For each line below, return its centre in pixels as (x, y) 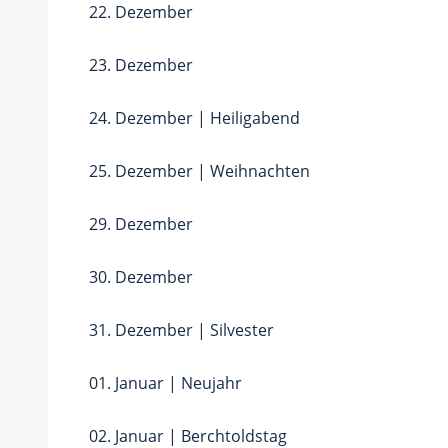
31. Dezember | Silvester (181, 329)
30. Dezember (141, 276)
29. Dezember (141, 223)
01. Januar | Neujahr (165, 382)
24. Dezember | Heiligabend (194, 117)
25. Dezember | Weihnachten (199, 170)
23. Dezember (141, 64)
